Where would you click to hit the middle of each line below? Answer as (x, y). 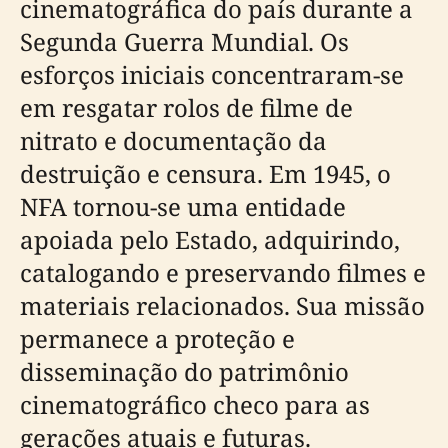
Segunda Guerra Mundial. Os (184, 41)
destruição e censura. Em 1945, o (205, 173)
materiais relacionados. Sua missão (222, 305)
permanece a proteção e (157, 338)
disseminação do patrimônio (184, 371)
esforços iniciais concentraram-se (212, 74)
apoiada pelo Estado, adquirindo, (210, 239)
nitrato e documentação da (173, 140)
